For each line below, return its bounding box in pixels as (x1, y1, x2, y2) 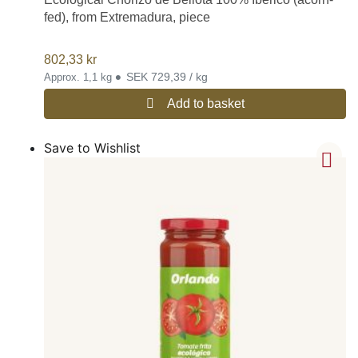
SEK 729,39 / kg (126, 70, 208, 83)
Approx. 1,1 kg (44, 70, 115, 83)
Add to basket (166, 96, 245, 110)
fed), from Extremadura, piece (44, 10, 210, 25)
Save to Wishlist (44, 139, 141, 156)
